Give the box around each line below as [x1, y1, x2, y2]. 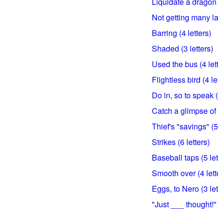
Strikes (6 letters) [152, 136, 210, 147]
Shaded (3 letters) [152, 43, 213, 54]
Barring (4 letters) [152, 27, 211, 38]
